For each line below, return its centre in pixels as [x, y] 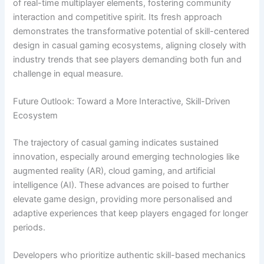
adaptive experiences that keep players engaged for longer [131, 214]
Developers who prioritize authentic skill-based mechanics [130, 255]
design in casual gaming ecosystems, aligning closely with [130, 45]
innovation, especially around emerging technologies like [126, 157]
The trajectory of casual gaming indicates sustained [116, 143]
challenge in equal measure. [68, 73]
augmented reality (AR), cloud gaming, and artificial [114, 171]
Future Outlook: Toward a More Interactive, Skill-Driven [122, 102]
